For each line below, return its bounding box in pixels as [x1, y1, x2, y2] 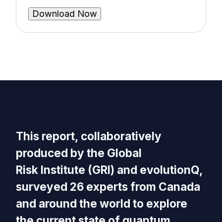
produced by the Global [16, 146, 142, 160]
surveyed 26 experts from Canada [16, 180, 200, 194]
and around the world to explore [16, 197, 187, 211]
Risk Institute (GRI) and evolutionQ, [16, 163, 203, 177]
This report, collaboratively [16, 129, 162, 143]
